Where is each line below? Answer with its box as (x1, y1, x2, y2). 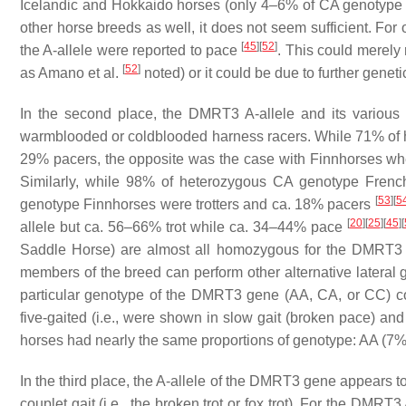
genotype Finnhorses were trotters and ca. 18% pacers (20, 197, 375, 212)
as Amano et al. (20, 65, 122, 81)
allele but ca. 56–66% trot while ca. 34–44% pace (20, 219, 347, 235)
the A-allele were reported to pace (20, 43, 242, 58)
